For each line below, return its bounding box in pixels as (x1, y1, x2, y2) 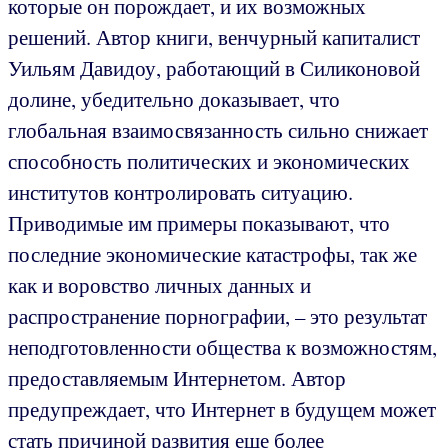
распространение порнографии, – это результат (8, 301, 427, 330)
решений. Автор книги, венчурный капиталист (8, 22, 420, 51)
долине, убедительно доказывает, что (8, 84, 340, 113)
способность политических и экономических (8, 146, 410, 175)
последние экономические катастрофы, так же (8, 239, 417, 268)
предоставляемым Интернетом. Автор (8, 363, 346, 392)
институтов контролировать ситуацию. (8, 177, 353, 206)
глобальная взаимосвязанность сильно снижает (8, 115, 428, 144)
